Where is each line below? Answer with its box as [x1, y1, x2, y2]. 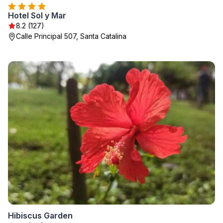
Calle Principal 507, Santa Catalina [16, 32, 126, 40]
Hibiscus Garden [8, 211, 73, 221]
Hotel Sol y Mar [8, 10, 66, 20]
